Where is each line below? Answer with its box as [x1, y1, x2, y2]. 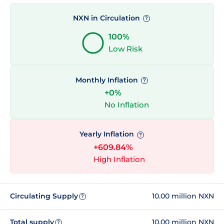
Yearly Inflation [79, 129, 136, 139]
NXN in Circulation [73, 13, 142, 22]
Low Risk [108, 44, 142, 54]
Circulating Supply [10, 191, 78, 201]
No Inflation [104, 100, 149, 110]
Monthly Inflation [75, 75, 140, 85]
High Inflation [93, 154, 145, 164]
